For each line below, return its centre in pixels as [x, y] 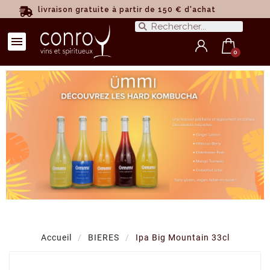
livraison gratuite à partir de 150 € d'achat [127, 10]
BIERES [103, 237]
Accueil [56, 237]
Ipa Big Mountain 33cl [182, 237]
